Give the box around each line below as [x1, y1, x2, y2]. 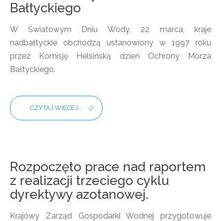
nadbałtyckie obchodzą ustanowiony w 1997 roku [10, 38, 211, 47]
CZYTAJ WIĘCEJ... [30, 104, 82, 111]
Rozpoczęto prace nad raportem [10, 159, 206, 174]
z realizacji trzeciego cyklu [10, 173, 169, 188]
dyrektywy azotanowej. [10, 187, 148, 202]
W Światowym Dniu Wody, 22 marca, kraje [10, 25, 211, 34]
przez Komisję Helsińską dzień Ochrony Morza [10, 51, 211, 61]
